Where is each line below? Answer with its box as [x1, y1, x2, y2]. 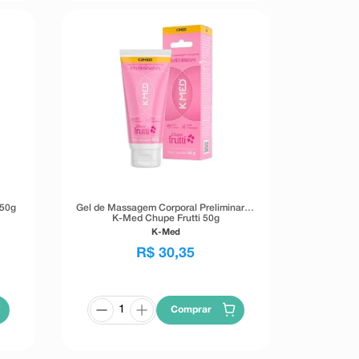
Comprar [171, 305, 212, 314]
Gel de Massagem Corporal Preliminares [76, 204, 256, 213]
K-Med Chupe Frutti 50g [111, 214, 220, 224]
